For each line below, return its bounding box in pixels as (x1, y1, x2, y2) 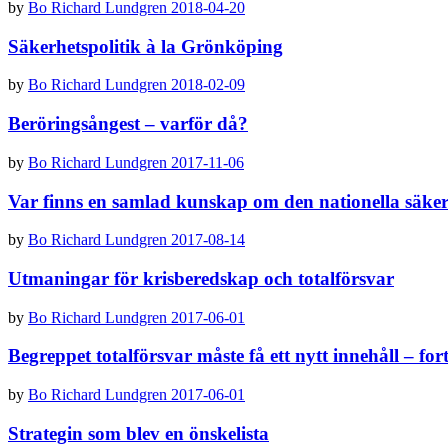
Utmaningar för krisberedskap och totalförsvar (8, 267, 394, 289)
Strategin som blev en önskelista (8, 422, 269, 444)
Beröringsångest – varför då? (8, 113, 248, 135)
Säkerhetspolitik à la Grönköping (8, 35, 283, 57)
